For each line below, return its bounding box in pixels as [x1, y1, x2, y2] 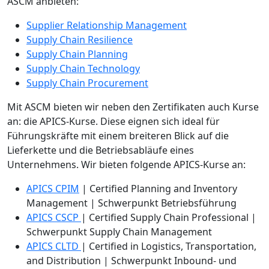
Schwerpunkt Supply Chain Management [26, 225, 212, 239]
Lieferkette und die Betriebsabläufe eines [7, 144, 194, 157]
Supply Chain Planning [26, 47, 128, 61]
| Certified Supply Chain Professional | [81, 211, 256, 225]
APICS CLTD [26, 240, 81, 253]
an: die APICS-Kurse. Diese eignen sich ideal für [7, 115, 220, 128]
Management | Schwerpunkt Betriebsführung [26, 196, 237, 210]
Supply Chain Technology [26, 62, 140, 76]
